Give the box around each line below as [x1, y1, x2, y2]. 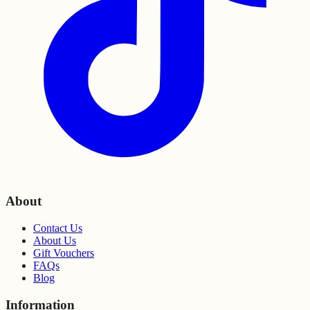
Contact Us [33, 222, 82, 234]
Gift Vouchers [33, 247, 94, 259]
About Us [33, 235, 76, 246]
